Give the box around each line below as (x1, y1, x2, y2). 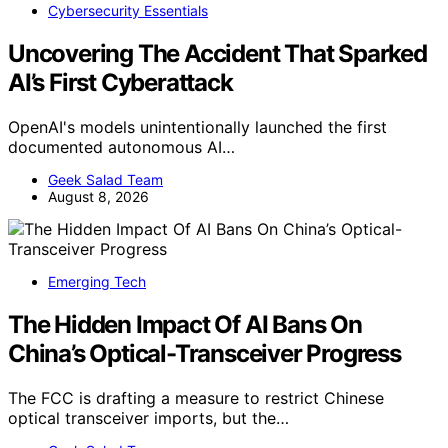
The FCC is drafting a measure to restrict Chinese (8, 387, 384, 408)
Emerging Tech (48, 273, 146, 291)
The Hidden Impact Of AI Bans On (8, 310, 362, 340)
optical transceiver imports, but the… (8, 407, 289, 428)
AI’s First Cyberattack (8, 68, 233, 98)
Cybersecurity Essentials (48, 2, 208, 20)
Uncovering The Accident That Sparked (8, 39, 427, 69)
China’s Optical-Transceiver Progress (8, 339, 401, 369)
